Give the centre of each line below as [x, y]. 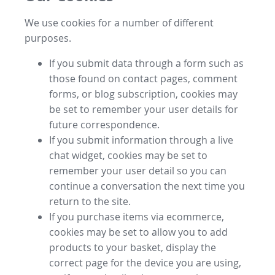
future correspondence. [104, 124]
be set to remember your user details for [144, 109]
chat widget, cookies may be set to [128, 155]
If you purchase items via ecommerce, [137, 216]
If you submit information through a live [141, 140]
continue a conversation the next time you [147, 186]
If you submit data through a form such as [146, 63]
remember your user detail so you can [138, 170]
